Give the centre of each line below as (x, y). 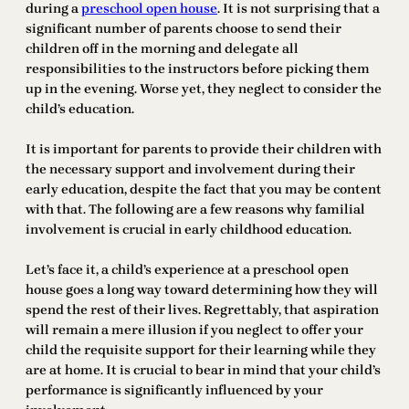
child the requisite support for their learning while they (201, 351)
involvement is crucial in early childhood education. (189, 230)
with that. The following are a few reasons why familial (195, 210)
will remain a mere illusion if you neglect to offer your (194, 330)
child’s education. (80, 110)
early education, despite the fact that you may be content (204, 190)
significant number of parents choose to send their (184, 29)
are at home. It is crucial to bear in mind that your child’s (203, 371)
